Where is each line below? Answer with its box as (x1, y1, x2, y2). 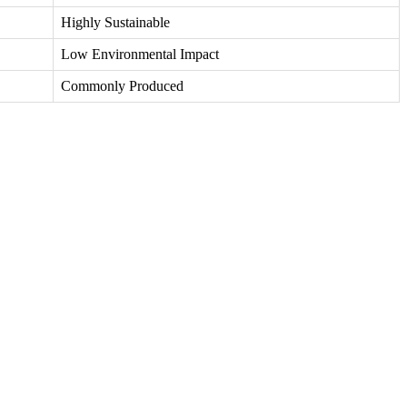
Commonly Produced (61, 78, 184, 94)
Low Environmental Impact (61, 46, 219, 63)
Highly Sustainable (61, 15, 170, 31)
